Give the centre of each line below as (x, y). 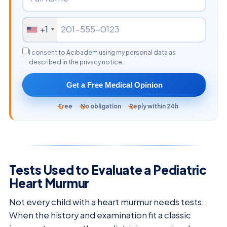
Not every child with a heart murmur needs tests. (107, 202)
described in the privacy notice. (76, 62)
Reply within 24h (154, 106)
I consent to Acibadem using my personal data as (102, 52)
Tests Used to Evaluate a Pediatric (108, 169)
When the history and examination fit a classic (100, 215)
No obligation (101, 106)
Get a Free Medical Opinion (114, 85)
